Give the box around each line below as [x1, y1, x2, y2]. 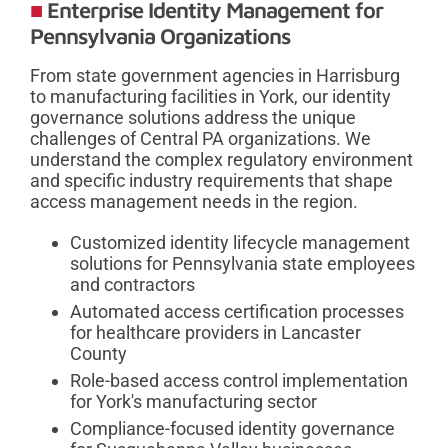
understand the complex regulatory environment [30, 149, 413, 171]
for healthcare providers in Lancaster [70, 322, 361, 344]
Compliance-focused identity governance [70, 418, 395, 440]
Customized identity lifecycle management [70, 232, 410, 254]
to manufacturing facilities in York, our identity [30, 86, 391, 108]
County [70, 343, 127, 365]
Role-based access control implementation [70, 370, 408, 392]
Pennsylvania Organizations [30, 23, 290, 50]
